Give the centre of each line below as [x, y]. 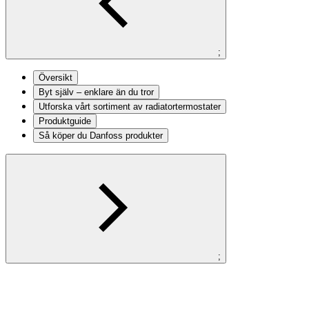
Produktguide [65, 121]
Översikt [56, 77]
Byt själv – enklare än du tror [96, 92]
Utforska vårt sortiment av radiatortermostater [130, 106]
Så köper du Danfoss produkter [101, 135]
